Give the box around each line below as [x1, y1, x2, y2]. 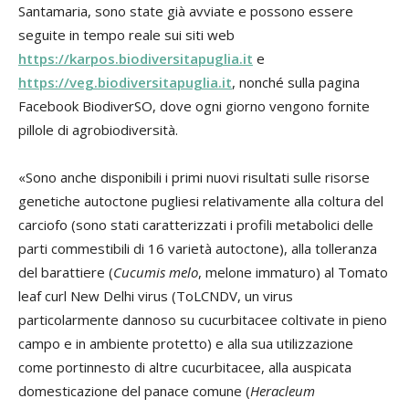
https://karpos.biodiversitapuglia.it [18, 48, 253, 68]
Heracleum [250, 381, 315, 400]
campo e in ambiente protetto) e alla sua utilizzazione [18, 333, 353, 352]
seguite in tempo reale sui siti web [18, 25, 235, 44]
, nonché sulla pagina [232, 72, 360, 91]
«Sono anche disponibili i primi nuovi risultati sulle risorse [18, 167, 370, 186]
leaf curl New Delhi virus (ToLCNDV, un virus [18, 286, 293, 305]
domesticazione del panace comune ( [18, 381, 250, 400]
